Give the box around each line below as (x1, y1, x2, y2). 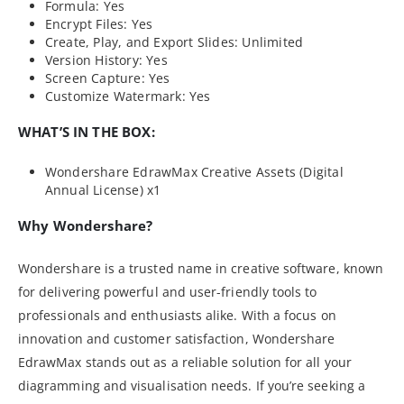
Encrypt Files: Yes (44, 15, 153, 33)
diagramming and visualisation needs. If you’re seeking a (18, 377, 365, 395)
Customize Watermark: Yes (44, 87, 211, 106)
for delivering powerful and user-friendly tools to (18, 283, 317, 301)
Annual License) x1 (44, 181, 161, 199)
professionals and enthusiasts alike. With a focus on (18, 307, 336, 325)
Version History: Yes (44, 51, 168, 69)
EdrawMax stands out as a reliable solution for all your (18, 353, 352, 372)
